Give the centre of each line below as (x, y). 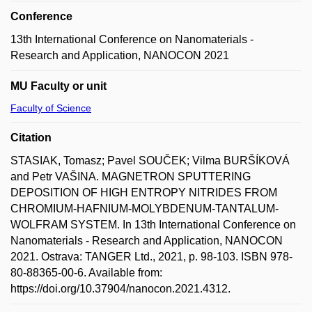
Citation (31, 138)
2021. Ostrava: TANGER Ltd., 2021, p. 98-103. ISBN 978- (151, 257)
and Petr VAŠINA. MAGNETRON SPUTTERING (131, 177)
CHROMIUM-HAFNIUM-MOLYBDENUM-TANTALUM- (145, 209)
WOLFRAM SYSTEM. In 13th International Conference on (153, 225)
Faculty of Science (51, 108)
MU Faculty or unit (58, 86)
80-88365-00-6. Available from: (86, 273)
